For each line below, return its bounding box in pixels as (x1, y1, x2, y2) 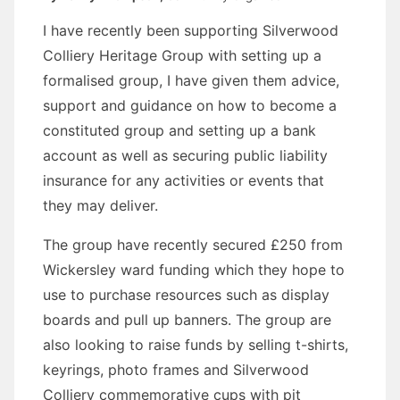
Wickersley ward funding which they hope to (43, 260, 345, 279)
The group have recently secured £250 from (43, 235, 343, 254)
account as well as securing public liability (43, 146, 328, 164)
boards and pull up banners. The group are (43, 310, 331, 329)
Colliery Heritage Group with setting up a (43, 46, 321, 64)
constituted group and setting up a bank (43, 121, 316, 139)
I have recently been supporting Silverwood (43, 21, 338, 39)
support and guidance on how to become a (43, 96, 337, 114)
